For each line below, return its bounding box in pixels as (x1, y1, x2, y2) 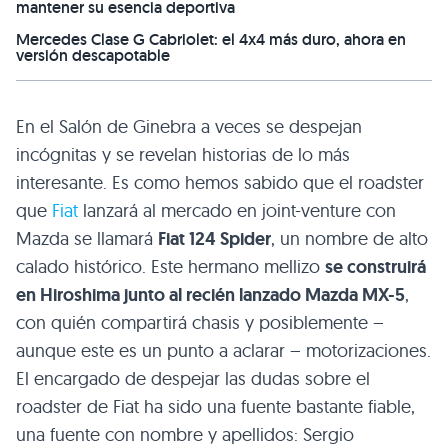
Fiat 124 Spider (158, 227, 271, 252)
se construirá (325, 255, 426, 280)
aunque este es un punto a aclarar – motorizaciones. (16, 339, 431, 363)
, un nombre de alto (271, 227, 428, 251)
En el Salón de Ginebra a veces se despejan (16, 115, 362, 139)
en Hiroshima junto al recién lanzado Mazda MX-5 (16, 283, 405, 308)
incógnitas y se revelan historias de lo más (16, 143, 350, 167)
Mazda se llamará (16, 227, 158, 251)
